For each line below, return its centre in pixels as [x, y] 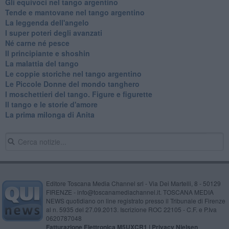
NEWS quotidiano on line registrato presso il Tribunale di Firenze [135, 200]
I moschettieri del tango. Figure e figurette [78, 94]
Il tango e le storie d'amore [51, 104]
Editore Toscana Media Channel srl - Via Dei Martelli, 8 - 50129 [133, 183]
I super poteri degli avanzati [53, 32]
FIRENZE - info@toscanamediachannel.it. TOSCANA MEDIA [130, 192]
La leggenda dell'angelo [47, 22]
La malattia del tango [42, 63]
